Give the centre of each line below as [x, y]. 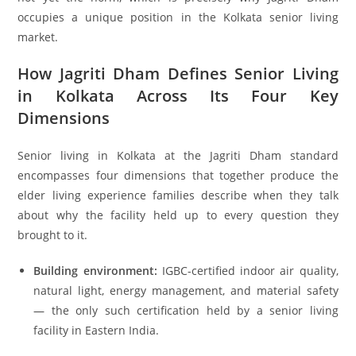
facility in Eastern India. [97, 330]
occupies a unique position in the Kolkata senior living [178, 17]
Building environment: [95, 270]
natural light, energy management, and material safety [186, 290]
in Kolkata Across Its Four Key [178, 95]
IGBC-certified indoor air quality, [248, 270]
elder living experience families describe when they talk [178, 195]
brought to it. [53, 234]
